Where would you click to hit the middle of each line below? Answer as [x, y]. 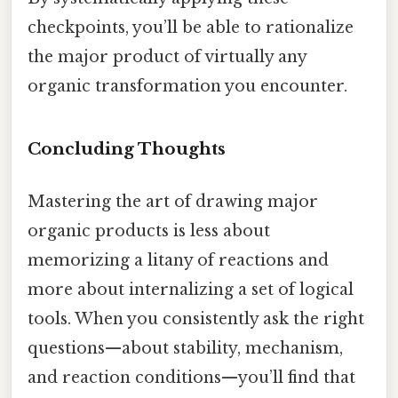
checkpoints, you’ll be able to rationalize [191, 27]
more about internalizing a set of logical [191, 289]
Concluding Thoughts [127, 148]
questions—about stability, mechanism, [185, 348]
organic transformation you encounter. [187, 86]
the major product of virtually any [167, 56]
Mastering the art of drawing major [173, 201]
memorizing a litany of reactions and [178, 260]
